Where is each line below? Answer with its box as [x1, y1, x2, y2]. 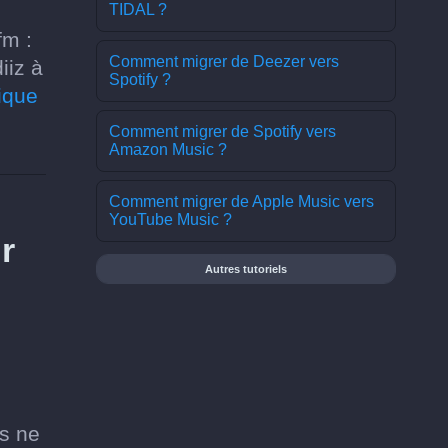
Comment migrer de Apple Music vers [109, 193, 374, 210]
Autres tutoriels [205, 263, 287, 275]
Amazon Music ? [109, 141, 227, 158]
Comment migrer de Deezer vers [109, 53, 339, 70]
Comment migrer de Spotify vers [109, 123, 336, 140]
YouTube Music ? [109, 211, 232, 228]
